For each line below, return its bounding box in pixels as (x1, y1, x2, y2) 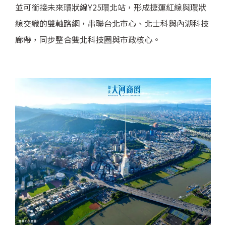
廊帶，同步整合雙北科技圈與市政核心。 (15, 33, 160, 46)
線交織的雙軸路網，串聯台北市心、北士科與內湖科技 (15, 17, 209, 30)
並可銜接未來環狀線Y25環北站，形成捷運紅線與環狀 (15, 1, 206, 14)
